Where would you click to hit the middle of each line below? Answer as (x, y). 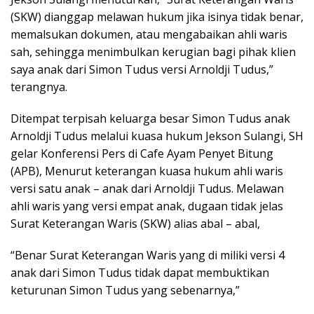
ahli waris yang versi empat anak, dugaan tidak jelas (147, 206)
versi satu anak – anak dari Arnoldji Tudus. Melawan (147, 188)
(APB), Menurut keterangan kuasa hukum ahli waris (147, 171)
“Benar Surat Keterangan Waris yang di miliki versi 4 (148, 255)
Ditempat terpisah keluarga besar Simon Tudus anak (150, 118)
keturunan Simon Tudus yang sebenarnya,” (125, 290)
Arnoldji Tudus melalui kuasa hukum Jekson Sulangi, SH (157, 136)
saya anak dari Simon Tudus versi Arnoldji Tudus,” (142, 69)
